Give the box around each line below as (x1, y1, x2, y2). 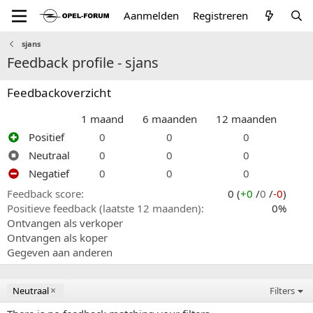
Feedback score (7, 187, 81, 201)
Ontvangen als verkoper (7, 216, 123, 230)
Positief (29, 130, 64, 144)
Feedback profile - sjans (7, 53, 159, 72)
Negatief (29, 166, 69, 180)
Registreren (193, 8, 249, 22)
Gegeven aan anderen (7, 245, 112, 259)
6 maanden (142, 112, 197, 126)
